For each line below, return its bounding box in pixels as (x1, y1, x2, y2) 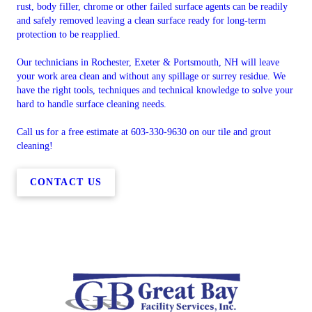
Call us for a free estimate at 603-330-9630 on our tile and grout (17, 127, 271, 137)
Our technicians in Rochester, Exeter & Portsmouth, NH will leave (17, 57, 279, 68)
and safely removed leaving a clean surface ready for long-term (17, 15, 266, 26)
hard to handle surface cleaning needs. (17, 99, 166, 109)
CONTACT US (29, 176, 102, 187)
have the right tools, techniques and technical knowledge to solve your (17, 85, 293, 95)
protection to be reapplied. (17, 29, 120, 40)
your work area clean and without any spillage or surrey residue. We (17, 71, 286, 81)
